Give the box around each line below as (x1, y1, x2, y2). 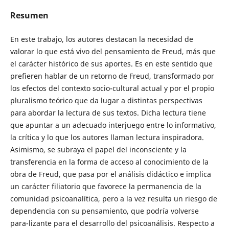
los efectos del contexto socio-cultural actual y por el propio (10, 83, 214, 93)
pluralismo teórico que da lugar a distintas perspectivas (10, 95, 202, 105)
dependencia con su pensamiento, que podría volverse (10, 205, 199, 216)
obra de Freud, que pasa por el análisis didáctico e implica (10, 169, 211, 179)
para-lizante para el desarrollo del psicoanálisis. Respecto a (10, 218, 215, 228)
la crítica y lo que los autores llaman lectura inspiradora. (10, 132, 204, 142)
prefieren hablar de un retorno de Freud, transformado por (10, 71, 214, 81)
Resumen (10, 9, 49, 21)
